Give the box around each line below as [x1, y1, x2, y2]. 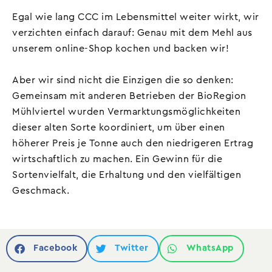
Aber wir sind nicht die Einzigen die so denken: [12, 75, 234, 85]
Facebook [33, 243, 77, 253]
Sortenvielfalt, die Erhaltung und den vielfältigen [12, 169, 241, 180]
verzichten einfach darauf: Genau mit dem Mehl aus [12, 27, 253, 38]
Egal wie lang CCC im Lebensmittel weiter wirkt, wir [12, 12, 259, 22]
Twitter [115, 243, 149, 253]
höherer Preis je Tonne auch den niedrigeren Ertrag [12, 138, 253, 148]
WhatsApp [186, 243, 234, 253]
